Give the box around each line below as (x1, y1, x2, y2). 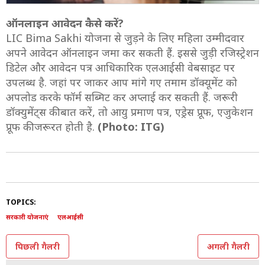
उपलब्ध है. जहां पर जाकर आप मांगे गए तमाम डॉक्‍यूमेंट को (6, 75, 237, 89)
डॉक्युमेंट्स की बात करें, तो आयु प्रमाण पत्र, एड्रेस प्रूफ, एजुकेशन (6, 104, 253, 119)
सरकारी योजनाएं (6, 212, 49, 221)
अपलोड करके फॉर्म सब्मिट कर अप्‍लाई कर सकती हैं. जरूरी (6, 89, 238, 104)
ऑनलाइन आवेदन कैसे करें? (6, 15, 124, 30)
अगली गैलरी (207, 240, 250, 252)
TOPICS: (6, 196, 36, 207)
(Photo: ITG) (98, 119, 164, 134)
